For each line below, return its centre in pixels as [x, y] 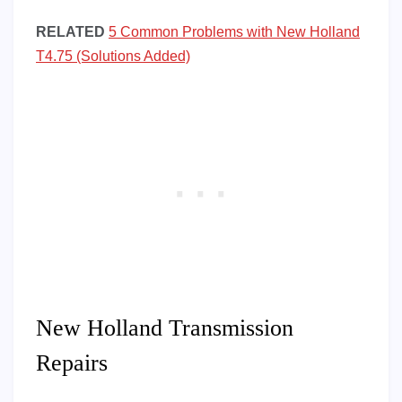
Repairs [72, 363]
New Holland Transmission [165, 328]
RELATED [70, 32]
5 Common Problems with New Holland [234, 32]
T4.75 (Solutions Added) [113, 57]
